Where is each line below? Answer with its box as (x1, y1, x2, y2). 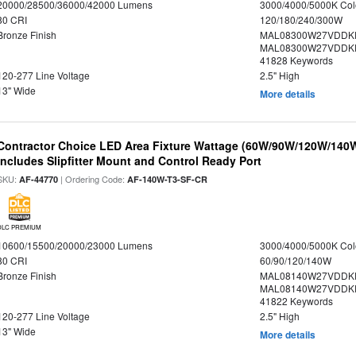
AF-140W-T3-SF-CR (127, 173, 208, 185)
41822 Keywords (259, 294, 333, 308)
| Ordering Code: (58, 172, 128, 185)
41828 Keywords (259, 53, 333, 67)
